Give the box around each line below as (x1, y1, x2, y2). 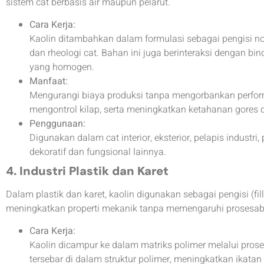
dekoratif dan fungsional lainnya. (29, 144, 166, 159)
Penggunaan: (29, 116, 85, 131)
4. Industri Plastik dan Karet (6, 163, 169, 179)
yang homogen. (29, 60, 94, 74)
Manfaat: (29, 74, 68, 88)
